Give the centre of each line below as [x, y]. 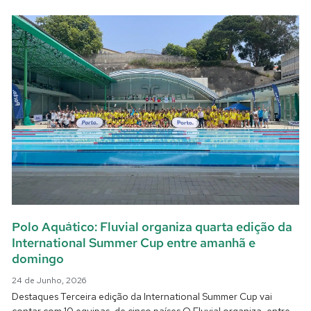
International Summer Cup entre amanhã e [134, 242]
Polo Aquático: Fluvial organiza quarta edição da [152, 226]
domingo [38, 258]
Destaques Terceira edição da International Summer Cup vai [142, 296]
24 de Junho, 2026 [49, 280]
